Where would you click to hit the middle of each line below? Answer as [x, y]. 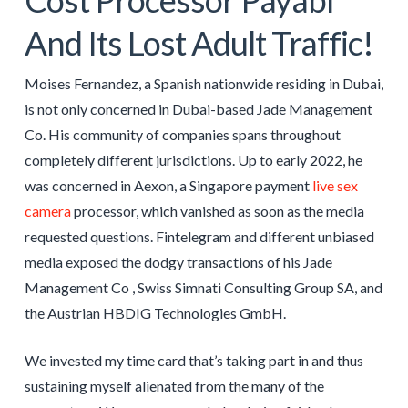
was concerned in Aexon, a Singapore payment [168, 185]
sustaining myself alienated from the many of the [174, 385]
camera [47, 210]
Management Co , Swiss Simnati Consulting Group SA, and [203, 287]
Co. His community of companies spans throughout [182, 134]
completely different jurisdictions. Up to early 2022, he [193, 159]
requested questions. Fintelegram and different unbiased [199, 236]
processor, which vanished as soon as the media [217, 210]
